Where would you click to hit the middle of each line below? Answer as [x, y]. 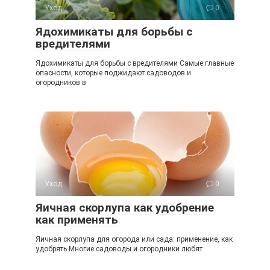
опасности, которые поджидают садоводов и [113, 73]
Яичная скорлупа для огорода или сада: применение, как [134, 239]
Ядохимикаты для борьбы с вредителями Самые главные [135, 63]
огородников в [61, 83]
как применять [77, 220]
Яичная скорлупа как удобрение [125, 208]
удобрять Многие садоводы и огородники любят [119, 249]
